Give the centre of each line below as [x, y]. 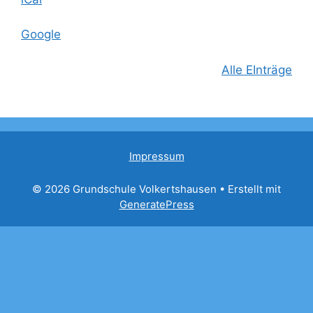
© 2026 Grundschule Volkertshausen [124, 189]
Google [41, 34]
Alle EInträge [257, 70]
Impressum [156, 156]
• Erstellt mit [249, 189]
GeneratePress [156, 204]
